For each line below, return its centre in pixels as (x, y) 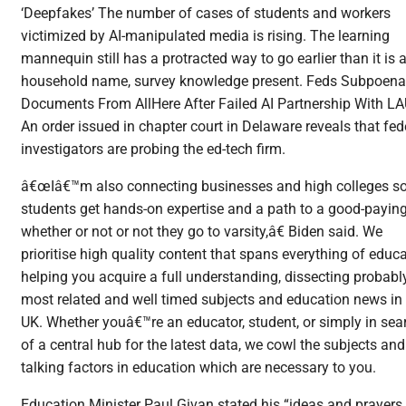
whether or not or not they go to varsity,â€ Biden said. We (202, 232)
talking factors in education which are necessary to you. (198, 368)
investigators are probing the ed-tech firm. (153, 150)
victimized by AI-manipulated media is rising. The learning (205, 36)
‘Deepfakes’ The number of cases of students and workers (206, 14)
